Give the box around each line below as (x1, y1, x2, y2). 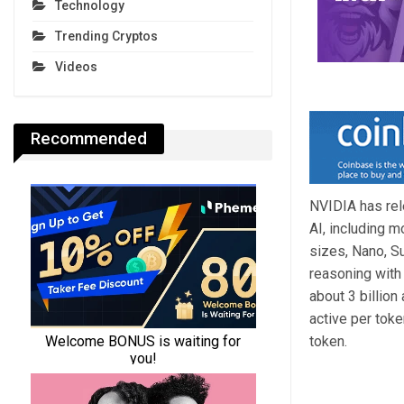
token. (308, 333, 347, 351)
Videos (55, 60, 97, 75)
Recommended (31, 128, 147, 150)
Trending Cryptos (55, 29, 158, 44)
